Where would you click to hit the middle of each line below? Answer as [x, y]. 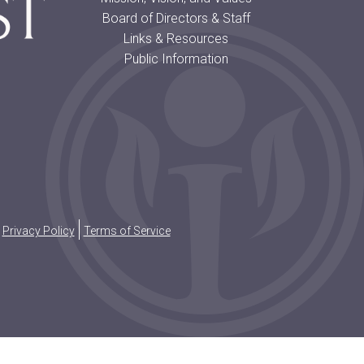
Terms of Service [127, 231]
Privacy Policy [38, 231]
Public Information [176, 59]
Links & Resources [176, 39]
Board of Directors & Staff [176, 19]
